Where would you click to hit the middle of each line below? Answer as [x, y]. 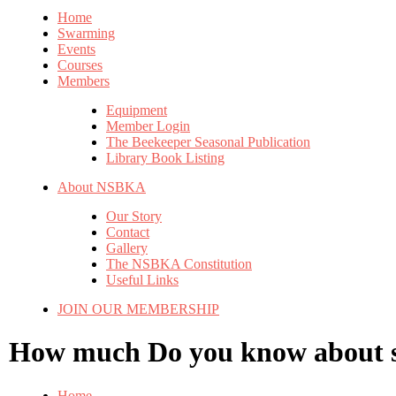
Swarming [86, 33]
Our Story [134, 216]
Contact [128, 232]
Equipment [137, 110]
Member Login [148, 126]
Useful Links [142, 280]
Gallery [127, 248]
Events [76, 49]
